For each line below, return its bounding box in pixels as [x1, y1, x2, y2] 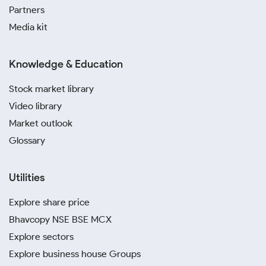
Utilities [9, 171, 45, 184]
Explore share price [9, 197, 90, 208]
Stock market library [9, 83, 94, 94]
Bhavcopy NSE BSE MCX [9, 214, 112, 225]
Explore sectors [9, 231, 74, 242]
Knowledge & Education [9, 58, 123, 71]
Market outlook [9, 118, 72, 129]
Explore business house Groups [9, 248, 141, 259]
